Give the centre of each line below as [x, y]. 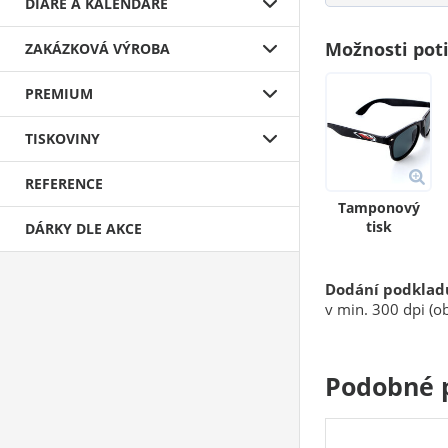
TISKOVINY [62, 138]
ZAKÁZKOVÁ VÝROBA [97, 48]
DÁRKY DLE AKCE [83, 228]
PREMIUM [59, 93]
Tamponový [378, 207]
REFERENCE [64, 183]
